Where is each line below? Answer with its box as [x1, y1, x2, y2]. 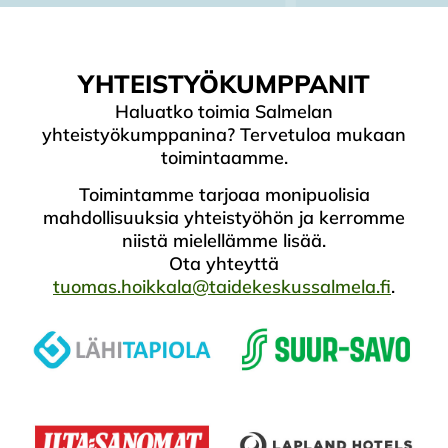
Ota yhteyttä [169, 252, 279, 276]
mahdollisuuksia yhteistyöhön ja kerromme [43, 206, 405, 230]
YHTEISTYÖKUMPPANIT [78, 67, 370, 99]
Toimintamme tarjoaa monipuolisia [78, 183, 370, 207]
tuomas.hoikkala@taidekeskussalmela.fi [53, 275, 391, 299]
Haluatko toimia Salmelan [115, 99, 333, 123]
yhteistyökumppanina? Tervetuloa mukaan [42, 122, 406, 146]
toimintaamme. [160, 145, 288, 169]
